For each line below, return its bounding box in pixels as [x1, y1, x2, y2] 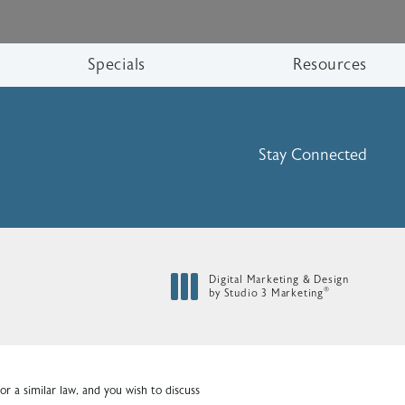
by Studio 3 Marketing [209, 287, 324, 300]
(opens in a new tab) [208, 299, 313, 313]
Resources [293, 54, 367, 74]
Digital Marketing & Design [209, 273, 349, 287]
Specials [87, 54, 146, 74]
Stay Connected [259, 145, 367, 165]
